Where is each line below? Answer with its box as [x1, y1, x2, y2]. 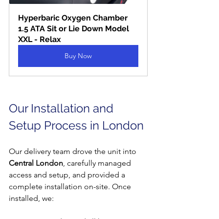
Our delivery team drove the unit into [9, 146, 138, 156]
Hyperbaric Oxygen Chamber [18, 13, 130, 22]
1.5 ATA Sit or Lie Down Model [18, 23, 131, 33]
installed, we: [9, 193, 54, 203]
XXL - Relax [18, 34, 61, 44]
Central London [9, 158, 63, 168]
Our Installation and [9, 101, 116, 115]
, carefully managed [63, 158, 133, 168]
